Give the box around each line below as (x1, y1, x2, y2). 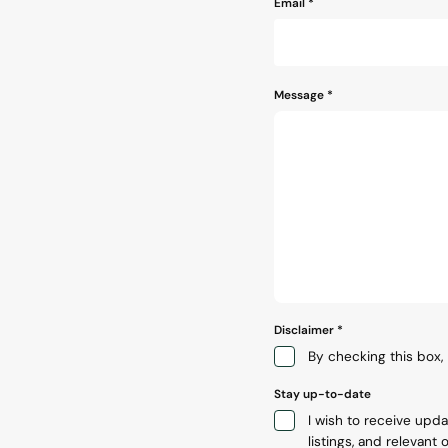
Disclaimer (274, 321, 334, 338)
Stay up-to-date (274, 385, 371, 402)
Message (274, 86, 324, 103)
